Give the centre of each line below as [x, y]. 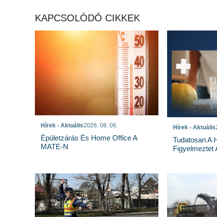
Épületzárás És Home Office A [89, 138]
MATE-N [54, 147]
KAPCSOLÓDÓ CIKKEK [87, 18]
